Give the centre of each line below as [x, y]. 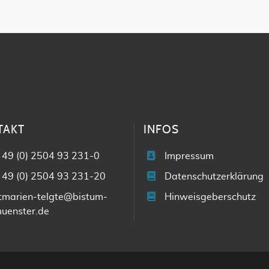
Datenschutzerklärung [214, 177]
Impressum [189, 156]
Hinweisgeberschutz [210, 197]
